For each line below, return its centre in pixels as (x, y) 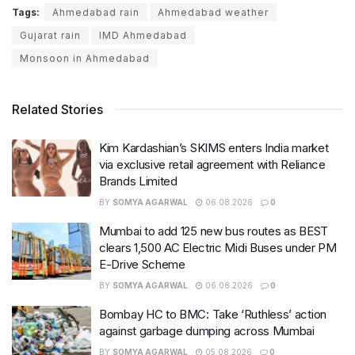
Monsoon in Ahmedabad (85, 59)
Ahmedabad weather (213, 13)
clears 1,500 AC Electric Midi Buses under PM (218, 248)
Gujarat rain (50, 36)
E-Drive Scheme (142, 265)
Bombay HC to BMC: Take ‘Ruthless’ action (213, 315)
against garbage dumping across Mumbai (207, 331)
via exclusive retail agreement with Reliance (212, 165)
